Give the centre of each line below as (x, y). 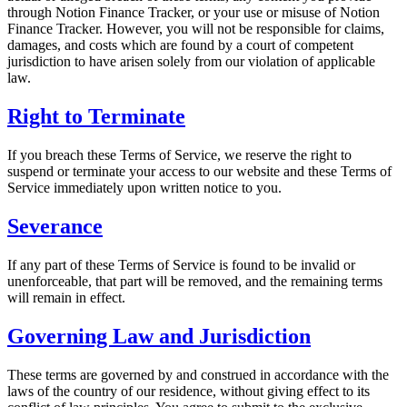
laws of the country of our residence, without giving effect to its (189, 391)
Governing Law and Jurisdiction (159, 336)
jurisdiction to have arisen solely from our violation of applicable (191, 62)
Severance (55, 226)
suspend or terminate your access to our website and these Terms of (199, 171)
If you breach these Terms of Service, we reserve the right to (179, 155)
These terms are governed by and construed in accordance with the (198, 374)
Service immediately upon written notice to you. (144, 188)
